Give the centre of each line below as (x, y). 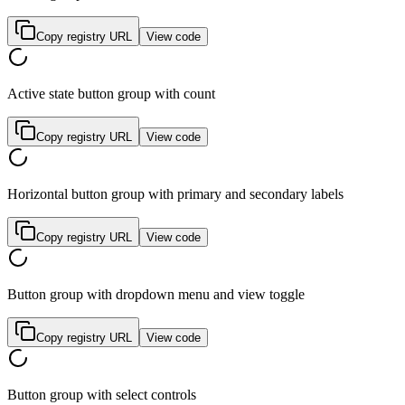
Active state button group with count (111, 94)
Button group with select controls (102, 395)
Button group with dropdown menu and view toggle (156, 295)
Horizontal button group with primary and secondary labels (175, 194)
